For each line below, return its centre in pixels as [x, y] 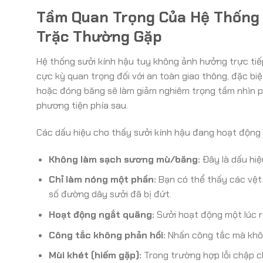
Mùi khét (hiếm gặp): [95, 255]
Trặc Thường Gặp [99, 37]
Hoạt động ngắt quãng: [101, 214]
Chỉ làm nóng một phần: [102, 180]
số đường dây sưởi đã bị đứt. [110, 194]
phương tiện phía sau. [82, 106]
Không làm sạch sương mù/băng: [124, 159]
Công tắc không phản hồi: [107, 235]
